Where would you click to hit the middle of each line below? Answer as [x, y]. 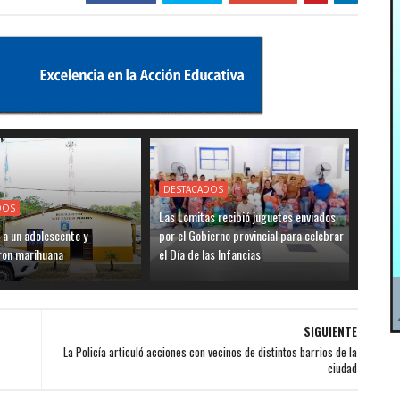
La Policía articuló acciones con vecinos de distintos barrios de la [210, 352]
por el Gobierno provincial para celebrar [252, 235]
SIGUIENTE [330, 331]
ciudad [342, 368]
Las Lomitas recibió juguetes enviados [248, 217]
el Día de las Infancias [210, 254]
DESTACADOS [194, 189]
